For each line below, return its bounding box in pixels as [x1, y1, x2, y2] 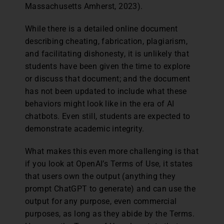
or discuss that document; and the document [25, 73, 190, 83]
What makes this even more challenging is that [25, 146, 198, 156]
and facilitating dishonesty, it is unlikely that [25, 48, 189, 58]
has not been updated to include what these [25, 86, 187, 96]
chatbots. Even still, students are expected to [25, 111, 190, 121]
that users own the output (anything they [25, 171, 175, 181]
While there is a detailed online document [25, 23, 178, 33]
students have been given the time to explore [25, 61, 190, 71]
